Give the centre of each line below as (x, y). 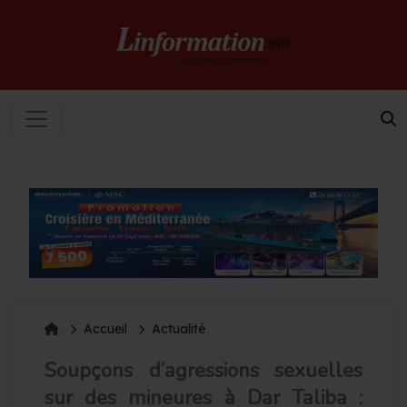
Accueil (105, 328)
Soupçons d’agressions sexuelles (203, 370)
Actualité (179, 328)
